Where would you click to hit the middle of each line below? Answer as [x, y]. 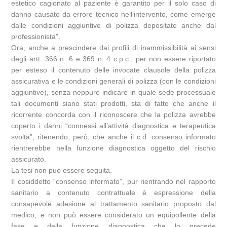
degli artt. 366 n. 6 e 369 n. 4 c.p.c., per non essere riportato [113, 59]
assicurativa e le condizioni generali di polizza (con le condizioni [113, 81]
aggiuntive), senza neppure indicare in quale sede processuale [113, 92]
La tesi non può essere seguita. [62, 171]
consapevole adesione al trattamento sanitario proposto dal [113, 204]
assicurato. [29, 159]
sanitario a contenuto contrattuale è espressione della [113, 193]
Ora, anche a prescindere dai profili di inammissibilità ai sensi [113, 48]
